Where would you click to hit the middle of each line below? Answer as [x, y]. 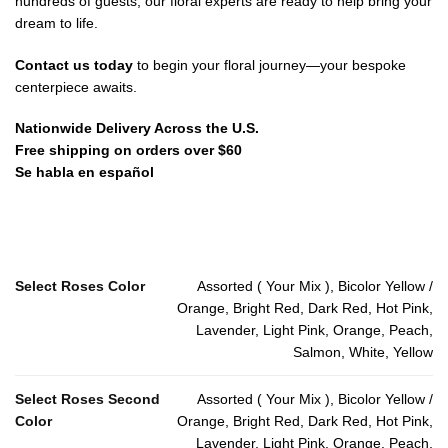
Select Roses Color [80, 285]
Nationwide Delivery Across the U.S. [137, 128]
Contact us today [74, 64]
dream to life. [56, 23]
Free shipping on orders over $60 [128, 150]
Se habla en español [84, 172]
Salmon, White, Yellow [363, 351]
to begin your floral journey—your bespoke [269, 64]
